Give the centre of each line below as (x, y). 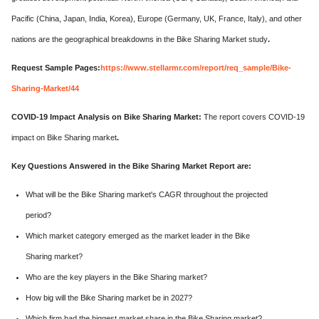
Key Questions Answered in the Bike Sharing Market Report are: (131, 166)
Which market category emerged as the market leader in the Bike (138, 236)
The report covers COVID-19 (254, 117)
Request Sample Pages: (56, 68)
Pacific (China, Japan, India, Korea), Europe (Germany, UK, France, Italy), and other (157, 19)
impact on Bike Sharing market (64, 137)
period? (38, 215)
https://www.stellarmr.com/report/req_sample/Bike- (196, 68)
